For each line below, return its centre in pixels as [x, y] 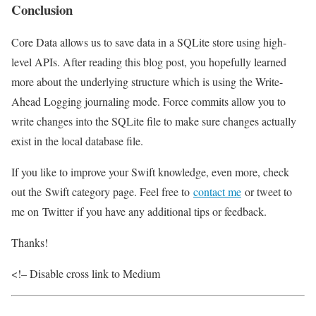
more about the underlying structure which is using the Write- [147, 82]
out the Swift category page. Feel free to [102, 192]
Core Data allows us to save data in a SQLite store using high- [149, 42]
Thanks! [30, 243]
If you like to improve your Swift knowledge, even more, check [150, 172]
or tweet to [267, 192]
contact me [217, 192]
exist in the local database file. [77, 141]
